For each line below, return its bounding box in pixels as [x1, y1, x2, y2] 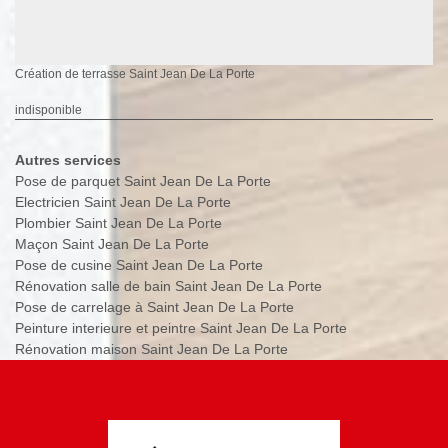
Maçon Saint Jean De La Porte [15, 235, 209, 252]
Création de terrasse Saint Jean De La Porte [15, 66, 255, 81]
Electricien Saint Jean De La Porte [15, 193, 231, 210]
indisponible [15, 102, 82, 117]
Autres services [15, 151, 121, 168]
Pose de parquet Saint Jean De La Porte [15, 172, 271, 189]
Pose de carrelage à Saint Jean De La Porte [15, 298, 294, 315]
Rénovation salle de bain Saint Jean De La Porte [15, 277, 322, 294]
